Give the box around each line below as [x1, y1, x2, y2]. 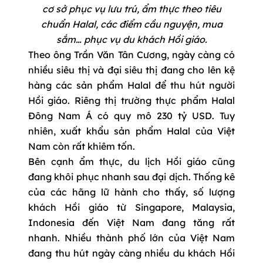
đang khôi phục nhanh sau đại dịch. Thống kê [28, 171, 235, 183]
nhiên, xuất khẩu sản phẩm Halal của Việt [28, 125, 235, 137]
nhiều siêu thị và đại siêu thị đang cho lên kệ [28, 64, 235, 76]
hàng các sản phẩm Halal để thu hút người [28, 79, 235, 92]
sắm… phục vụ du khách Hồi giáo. [56, 33, 207, 46]
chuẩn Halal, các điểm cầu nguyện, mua [41, 18, 222, 31]
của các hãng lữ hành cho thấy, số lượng [28, 186, 235, 198]
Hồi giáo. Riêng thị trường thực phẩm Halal [28, 95, 235, 107]
